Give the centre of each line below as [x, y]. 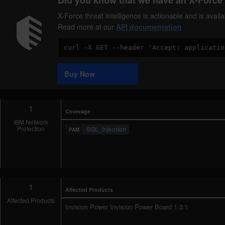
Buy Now [80, 74]
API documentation [149, 27]
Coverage [78, 111]
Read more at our [87, 27]
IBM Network [31, 122]
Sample [70, 64]
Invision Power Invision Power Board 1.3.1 [127, 207]
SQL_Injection [106, 129]
